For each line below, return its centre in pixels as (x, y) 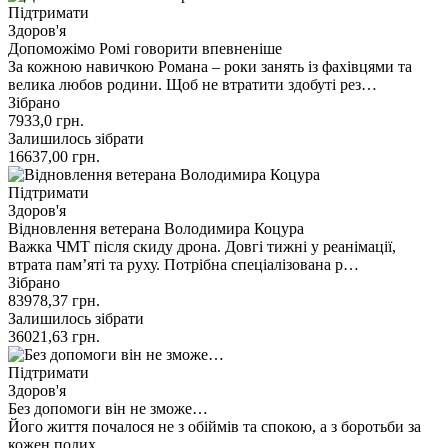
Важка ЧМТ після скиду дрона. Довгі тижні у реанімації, (202, 246)
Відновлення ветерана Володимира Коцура (156, 228)
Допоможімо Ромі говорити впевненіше (145, 48)
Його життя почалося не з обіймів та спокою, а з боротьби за (214, 426)
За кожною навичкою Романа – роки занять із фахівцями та (210, 66)
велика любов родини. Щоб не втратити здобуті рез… (192, 84)
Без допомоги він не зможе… (108, 408)
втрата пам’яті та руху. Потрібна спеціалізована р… (183, 264)
